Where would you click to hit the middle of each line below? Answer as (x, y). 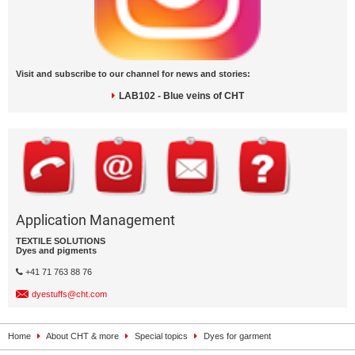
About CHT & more (83, 336)
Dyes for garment (237, 336)
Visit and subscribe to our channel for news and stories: (133, 74)
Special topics (161, 336)
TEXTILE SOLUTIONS (61, 241)
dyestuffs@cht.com (69, 294)
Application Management (95, 220)
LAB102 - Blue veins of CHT (181, 96)
